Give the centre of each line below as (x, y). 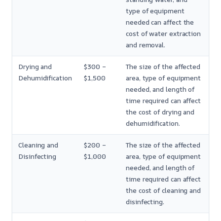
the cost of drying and (160, 112)
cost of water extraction (164, 34)
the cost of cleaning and (164, 191)
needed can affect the (160, 22)
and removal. (146, 45)
